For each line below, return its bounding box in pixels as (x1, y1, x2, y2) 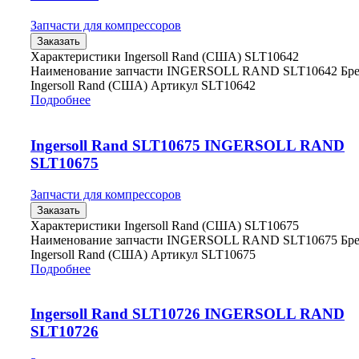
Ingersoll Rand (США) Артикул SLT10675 (30, 247, 256, 261)
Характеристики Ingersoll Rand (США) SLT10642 (30, 50, 299, 64)
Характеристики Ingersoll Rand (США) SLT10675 (30, 218, 299, 232)
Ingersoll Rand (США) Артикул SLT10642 (30, 79, 256, 93)
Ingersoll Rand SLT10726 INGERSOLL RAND (30, 305, 345, 323)
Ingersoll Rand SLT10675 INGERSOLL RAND (30, 136, 345, 154)
